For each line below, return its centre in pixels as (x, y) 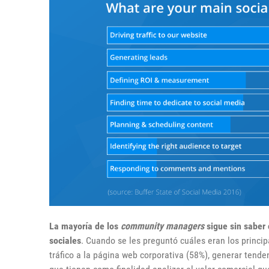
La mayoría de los (85, 226)
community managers (162, 226)
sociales (65, 241)
